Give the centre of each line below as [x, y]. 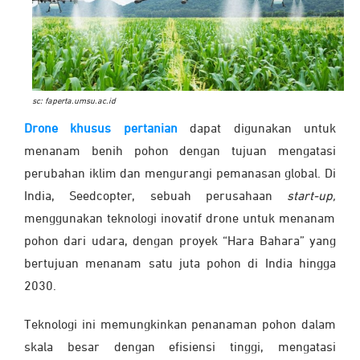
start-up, [311, 196]
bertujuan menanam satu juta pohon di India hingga [180, 264]
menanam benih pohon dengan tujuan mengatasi [180, 151]
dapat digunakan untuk [257, 129]
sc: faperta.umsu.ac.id [74, 101]
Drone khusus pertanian [101, 129]
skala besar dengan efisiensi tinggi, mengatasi [180, 348]
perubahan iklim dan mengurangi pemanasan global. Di [180, 174]
